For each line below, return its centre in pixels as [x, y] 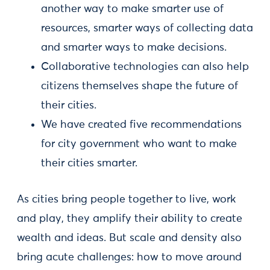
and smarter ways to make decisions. [134, 48]
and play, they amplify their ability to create [130, 219]
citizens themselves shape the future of [140, 86]
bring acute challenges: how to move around [129, 257]
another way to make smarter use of [132, 9]
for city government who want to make [139, 144]
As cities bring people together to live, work [126, 199]
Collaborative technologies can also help [145, 67]
